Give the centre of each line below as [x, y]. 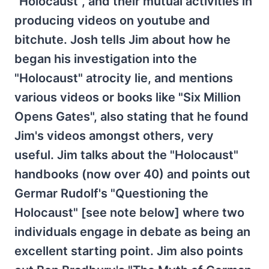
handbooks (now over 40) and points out [132, 174]
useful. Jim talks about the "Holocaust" [126, 155]
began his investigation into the [106, 59]
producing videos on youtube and [112, 20]
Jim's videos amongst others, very [114, 136]
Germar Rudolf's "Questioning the [111, 193]
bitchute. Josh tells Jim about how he [122, 40]
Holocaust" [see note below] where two [129, 213]
